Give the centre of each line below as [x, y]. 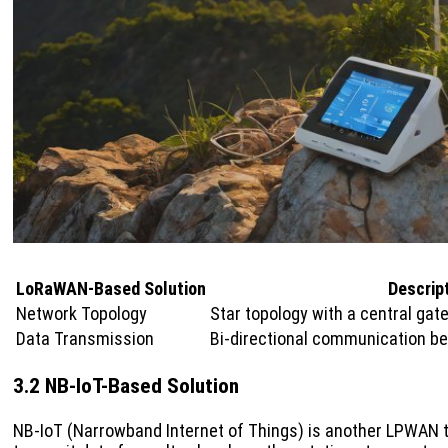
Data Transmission [85, 339]
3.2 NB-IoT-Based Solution [126, 386]
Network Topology [81, 314]
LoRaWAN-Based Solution [111, 289]
